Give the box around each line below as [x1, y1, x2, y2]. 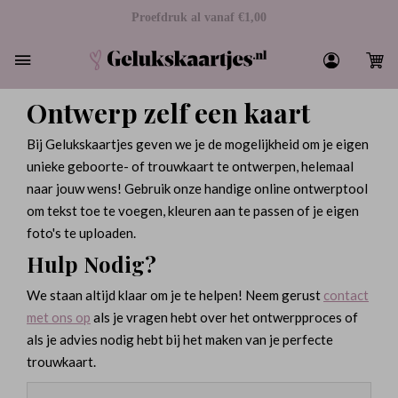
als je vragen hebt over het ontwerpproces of [91, 309, 358, 325]
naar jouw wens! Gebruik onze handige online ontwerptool [27, 180, 368, 196]
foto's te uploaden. [27, 225, 136, 241]
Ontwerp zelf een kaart [27, 95, 310, 131]
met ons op [27, 309, 91, 325]
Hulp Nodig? [27, 250, 156, 278]
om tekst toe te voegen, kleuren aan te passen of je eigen [27, 203, 359, 219]
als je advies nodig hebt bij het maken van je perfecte [27, 331, 333, 347]
